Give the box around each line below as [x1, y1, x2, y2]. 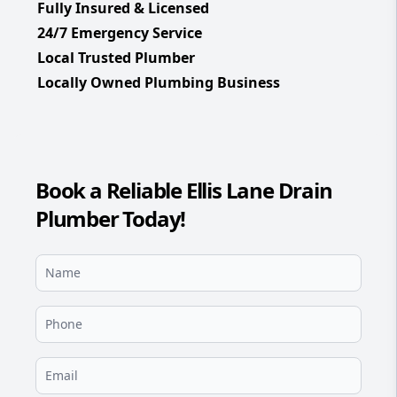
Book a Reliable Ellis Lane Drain [35, 175, 332, 206]
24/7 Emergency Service [37, 23, 202, 43]
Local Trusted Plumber [37, 48, 195, 68]
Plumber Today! [35, 204, 186, 234]
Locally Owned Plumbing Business [37, 73, 280, 93]
